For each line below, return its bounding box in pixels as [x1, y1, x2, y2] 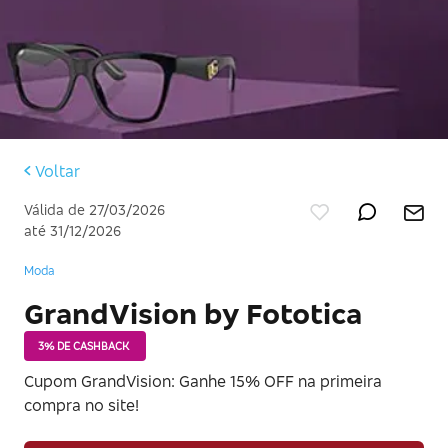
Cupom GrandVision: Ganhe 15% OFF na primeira [24, 371, 382, 392]
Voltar [35, 161, 80, 182]
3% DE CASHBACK [37, 338, 129, 353]
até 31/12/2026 [24, 222, 121, 240]
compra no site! [24, 395, 139, 416]
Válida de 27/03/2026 [24, 201, 165, 219]
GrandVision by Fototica [24, 296, 362, 332]
